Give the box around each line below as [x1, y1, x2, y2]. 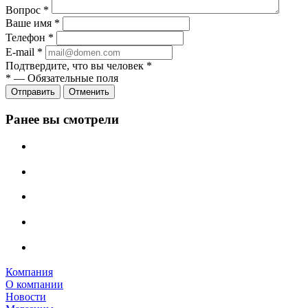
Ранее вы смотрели [5, 112, 119, 127]
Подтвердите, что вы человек [5, 60, 146, 72]
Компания [5, 266, 53, 278]
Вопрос [5, 4, 43, 16]
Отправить [11, 87, 55, 98]
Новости [5, 291, 46, 303]
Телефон [5, 32, 48, 44]
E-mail [5, 46, 37, 58]
